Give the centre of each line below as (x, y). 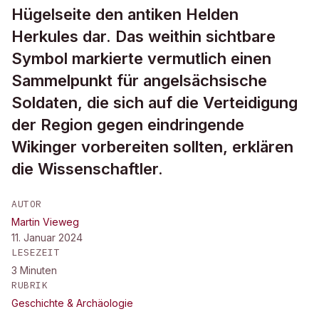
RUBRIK (30, 285)
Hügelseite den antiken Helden (125, 14)
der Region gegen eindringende (128, 125)
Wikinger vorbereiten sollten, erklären (152, 147)
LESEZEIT (36, 252)
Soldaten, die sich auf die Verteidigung (155, 103)
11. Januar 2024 (47, 237)
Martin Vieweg (45, 222)
